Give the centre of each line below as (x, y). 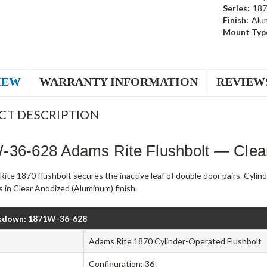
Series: (236, 8)
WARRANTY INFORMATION (119, 81)
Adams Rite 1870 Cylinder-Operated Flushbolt (176, 241)
